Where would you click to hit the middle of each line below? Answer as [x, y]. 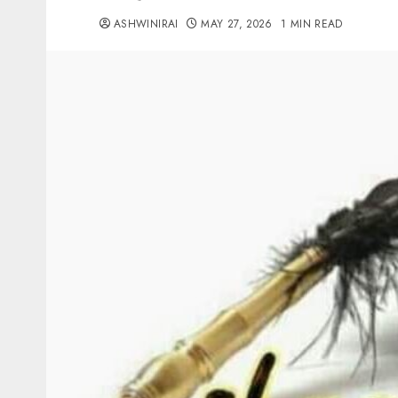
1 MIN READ [312, 24]
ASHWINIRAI [146, 24]
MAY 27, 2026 [237, 24]
